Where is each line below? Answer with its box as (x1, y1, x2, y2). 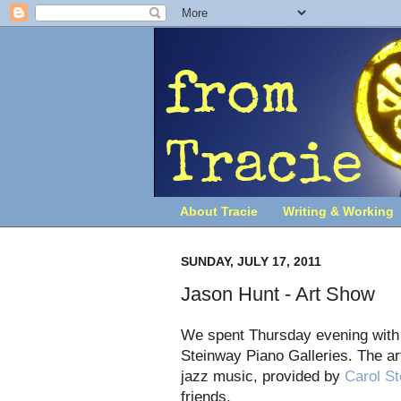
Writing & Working (283, 204, 394, 219)
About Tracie (180, 204, 258, 219)
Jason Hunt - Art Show (181, 283, 375, 306)
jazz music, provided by (181, 367, 345, 384)
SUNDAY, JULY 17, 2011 (181, 253, 321, 269)
